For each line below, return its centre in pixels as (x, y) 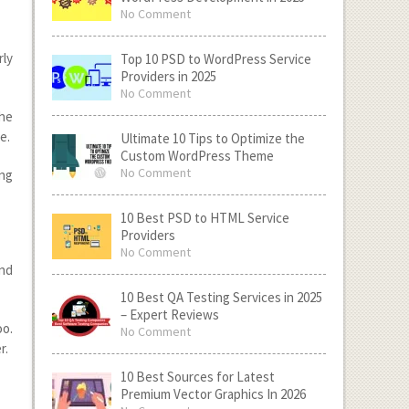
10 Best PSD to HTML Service (204, 218)
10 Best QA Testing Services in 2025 (221, 297)
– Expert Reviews (169, 315)
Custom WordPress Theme (197, 156)
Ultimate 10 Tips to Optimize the (212, 138)
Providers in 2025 (168, 76)
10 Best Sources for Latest (197, 377)
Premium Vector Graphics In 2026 (213, 394)
